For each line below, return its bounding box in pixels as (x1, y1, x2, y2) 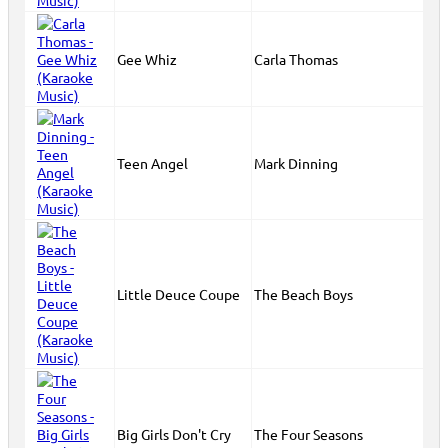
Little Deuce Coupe (117, 285, 240, 303)
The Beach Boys (254, 285, 353, 303)
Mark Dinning (254, 154, 338, 172)
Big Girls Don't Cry (117, 425, 231, 443)
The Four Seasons (254, 425, 363, 443)
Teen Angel (117, 154, 188, 172)
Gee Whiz (117, 50, 177, 68)
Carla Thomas (254, 50, 338, 68)
